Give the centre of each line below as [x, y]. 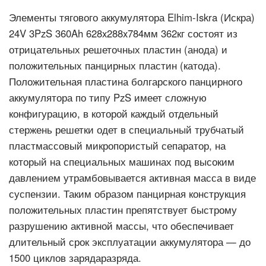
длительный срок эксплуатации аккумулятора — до [130, 242]
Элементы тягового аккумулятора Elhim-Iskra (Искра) [132, 17]
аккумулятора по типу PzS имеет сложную [108, 97]
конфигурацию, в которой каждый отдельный [114, 113]
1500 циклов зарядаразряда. [75, 258]
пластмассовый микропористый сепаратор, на [117, 145]
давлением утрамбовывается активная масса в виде [132, 178]
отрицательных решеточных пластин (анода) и [118, 49]
